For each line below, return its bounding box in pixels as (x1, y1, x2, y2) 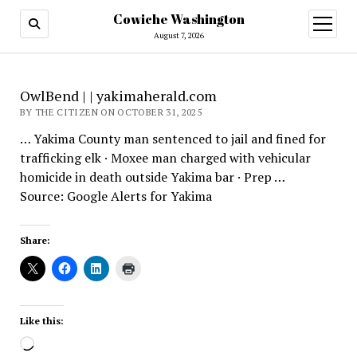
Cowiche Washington (112, 10, 245, 28)
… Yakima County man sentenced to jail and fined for (19, 130, 326, 147)
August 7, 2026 (153, 30, 204, 41)
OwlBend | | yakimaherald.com (19, 86, 217, 105)
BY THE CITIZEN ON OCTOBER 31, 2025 (19, 106, 202, 118)
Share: (19, 234, 50, 246)
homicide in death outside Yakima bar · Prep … (19, 168, 285, 186)
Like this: (19, 315, 64, 327)
